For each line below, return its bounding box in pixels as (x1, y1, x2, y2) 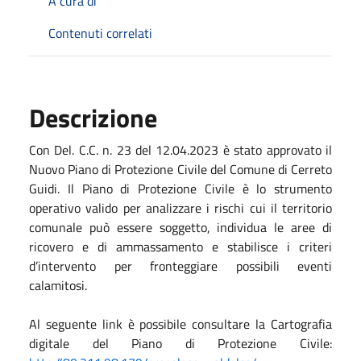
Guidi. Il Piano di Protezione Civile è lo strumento (29, 178, 332, 198)
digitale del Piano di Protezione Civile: (29, 333, 332, 353)
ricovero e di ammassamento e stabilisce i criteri (29, 236, 332, 256)
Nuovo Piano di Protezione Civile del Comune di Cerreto (29, 159, 332, 179)
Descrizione (29, 98, 157, 137)
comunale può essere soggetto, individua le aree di (29, 217, 332, 237)
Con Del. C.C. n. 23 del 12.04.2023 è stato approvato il (29, 139, 332, 160)
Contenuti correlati (48, 23, 152, 43)
